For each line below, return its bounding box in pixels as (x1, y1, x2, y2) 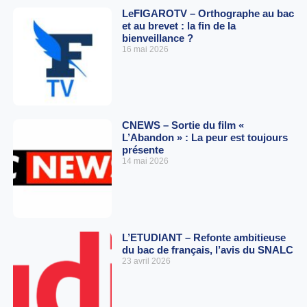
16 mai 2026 (121, 44, 169, 54)
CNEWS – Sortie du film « (121, 119, 244, 132)
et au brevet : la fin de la (121, 19, 236, 32)
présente (121, 144, 164, 156)
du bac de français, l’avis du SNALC (121, 243, 293, 256)
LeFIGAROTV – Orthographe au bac (121, 7, 294, 19)
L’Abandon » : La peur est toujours (121, 132, 288, 144)
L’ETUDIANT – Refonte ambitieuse (121, 231, 286, 243)
